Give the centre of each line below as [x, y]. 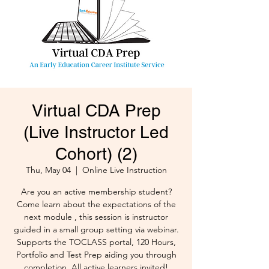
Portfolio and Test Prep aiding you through [96, 255]
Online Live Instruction [124, 170]
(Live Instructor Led [96, 132]
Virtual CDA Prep [96, 111]
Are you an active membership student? [96, 192]
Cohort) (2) [96, 154]
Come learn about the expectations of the [96, 204]
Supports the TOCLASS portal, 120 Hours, [96, 242]
